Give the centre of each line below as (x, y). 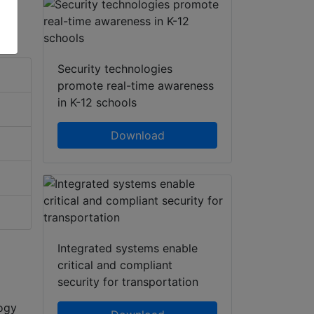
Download (137, 136)
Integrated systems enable (128, 248)
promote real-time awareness (136, 86)
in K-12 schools (97, 103)
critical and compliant (115, 265)
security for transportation (128, 282)
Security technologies (115, 69)
